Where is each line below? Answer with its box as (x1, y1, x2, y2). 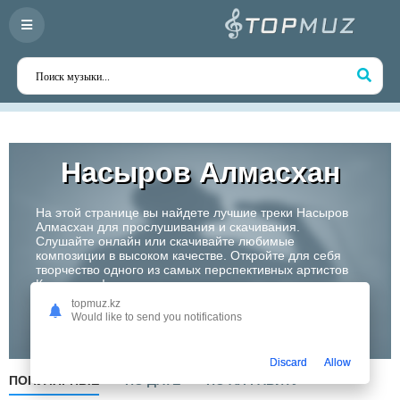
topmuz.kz (71, 296, 121, 310)
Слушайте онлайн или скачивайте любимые (36, 234, 295, 248)
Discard (270, 355, 307, 369)
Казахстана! (36, 277, 105, 291)
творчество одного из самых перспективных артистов (36, 262, 348, 277)
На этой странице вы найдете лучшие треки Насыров (36, 205, 348, 220)
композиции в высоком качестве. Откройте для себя (36, 248, 341, 262)
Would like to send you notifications (71, 310, 242, 323)
